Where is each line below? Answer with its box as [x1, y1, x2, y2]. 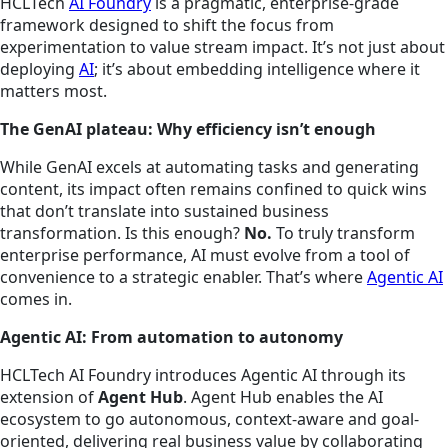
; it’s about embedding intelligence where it [94, 58, 420, 81]
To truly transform [276, 222, 415, 245]
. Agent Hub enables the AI [183, 386, 383, 409]
